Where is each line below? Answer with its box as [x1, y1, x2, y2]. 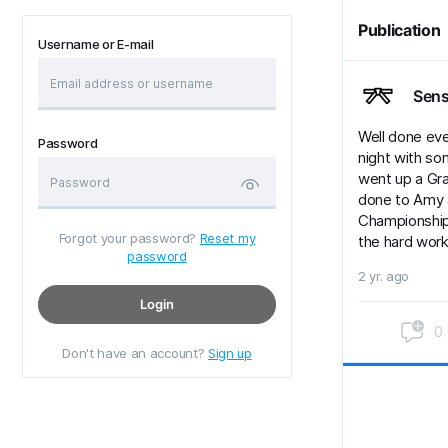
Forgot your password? [58, 230, 200, 246]
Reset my [199, 230, 256, 246]
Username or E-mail [38, 36, 154, 52]
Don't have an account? [62, 345, 208, 361]
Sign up [207, 345, 252, 361]
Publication [358, 20, 441, 40]
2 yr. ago [358, 268, 410, 284]
